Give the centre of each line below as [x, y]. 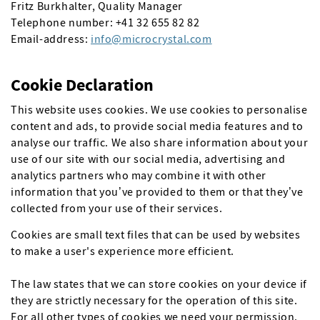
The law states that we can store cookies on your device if [159, 284]
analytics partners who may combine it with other [139, 175]
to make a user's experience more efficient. [122, 251]
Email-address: [51, 39]
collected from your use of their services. [117, 208]
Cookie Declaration [82, 85]
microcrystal [155, 39]
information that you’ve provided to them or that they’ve [157, 191]
